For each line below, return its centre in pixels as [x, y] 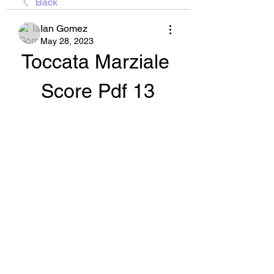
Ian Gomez [64, 28]
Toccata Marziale [95, 61]
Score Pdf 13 [98, 91]
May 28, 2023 [67, 41]
